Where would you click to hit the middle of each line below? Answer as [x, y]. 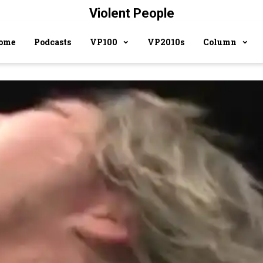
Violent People [131, 13]
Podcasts [53, 42]
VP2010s [166, 42]
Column [220, 42]
